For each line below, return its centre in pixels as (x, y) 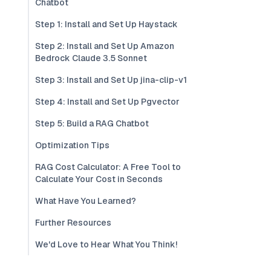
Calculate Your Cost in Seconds (99, 179)
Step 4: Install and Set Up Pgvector (107, 102)
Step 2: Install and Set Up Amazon (105, 46)
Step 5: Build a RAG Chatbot (92, 123)
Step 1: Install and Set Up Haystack (106, 24)
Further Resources (73, 223)
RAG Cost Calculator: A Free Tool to (108, 167)
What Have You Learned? (86, 201)
